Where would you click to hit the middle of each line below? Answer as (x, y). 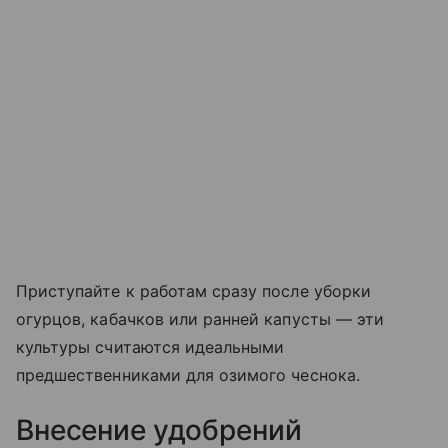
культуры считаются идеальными (150, 347)
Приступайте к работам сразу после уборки (193, 291)
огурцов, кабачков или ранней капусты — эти (200, 319)
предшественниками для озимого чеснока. (188, 375)
